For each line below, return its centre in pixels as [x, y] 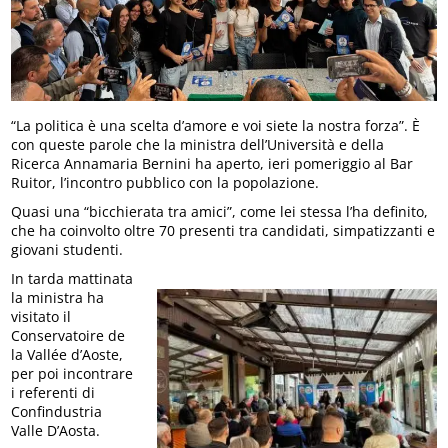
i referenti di [53, 392]
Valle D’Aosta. [56, 430]
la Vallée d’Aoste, [67, 354]
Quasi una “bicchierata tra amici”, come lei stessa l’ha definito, [220, 211]
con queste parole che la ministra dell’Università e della [198, 144]
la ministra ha [58, 297]
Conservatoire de [68, 335]
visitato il [41, 316]
